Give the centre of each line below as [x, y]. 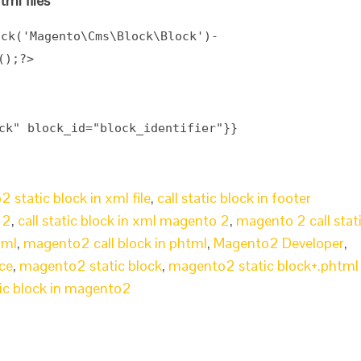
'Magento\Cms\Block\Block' [113, 36]
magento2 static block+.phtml [263, 266]
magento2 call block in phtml [115, 243]
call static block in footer [234, 198]
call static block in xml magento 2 [124, 220]
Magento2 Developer [279, 243]
